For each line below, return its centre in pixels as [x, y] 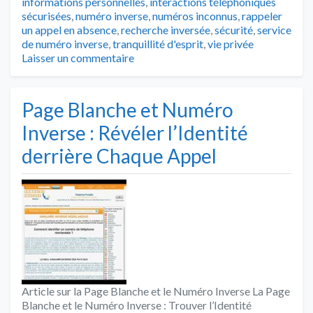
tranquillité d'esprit [158, 43]
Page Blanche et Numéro [128, 109]
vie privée [231, 43]
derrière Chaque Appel [119, 155]
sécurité [234, 29]
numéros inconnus [195, 15]
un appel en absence [69, 29]
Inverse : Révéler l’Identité [135, 132]
